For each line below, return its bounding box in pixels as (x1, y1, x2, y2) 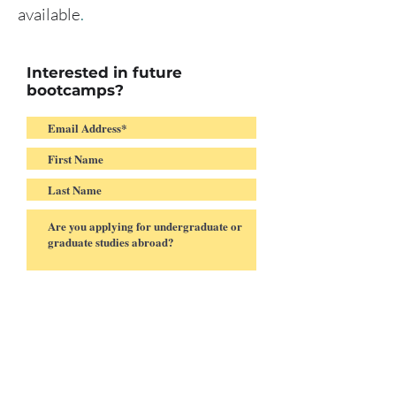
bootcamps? (27, 81, 128, 99)
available (18, 4, 80, 25)
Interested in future (27, 64, 182, 81)
